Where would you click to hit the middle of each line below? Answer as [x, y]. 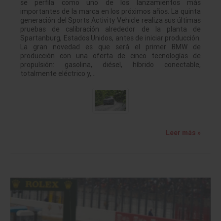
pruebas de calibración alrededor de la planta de [110, 29]
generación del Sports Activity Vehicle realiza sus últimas [110, 20]
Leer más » [183, 133]
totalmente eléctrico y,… [58, 74]
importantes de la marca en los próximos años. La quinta [110, 12]
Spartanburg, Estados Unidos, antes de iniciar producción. [110, 38]
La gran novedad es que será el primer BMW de [110, 47]
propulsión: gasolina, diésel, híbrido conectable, [110, 65]
